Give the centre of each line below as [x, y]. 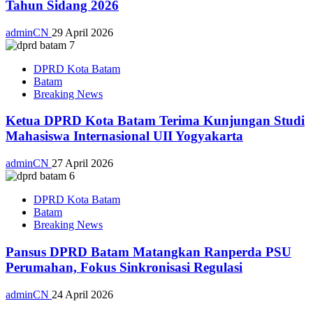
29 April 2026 [82, 32]
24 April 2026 [82, 294]
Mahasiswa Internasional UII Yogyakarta [124, 136]
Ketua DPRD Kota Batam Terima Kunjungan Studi [155, 121]
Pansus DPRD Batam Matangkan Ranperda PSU [148, 252]
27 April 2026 [82, 163]
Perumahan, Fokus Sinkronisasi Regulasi [124, 267]
